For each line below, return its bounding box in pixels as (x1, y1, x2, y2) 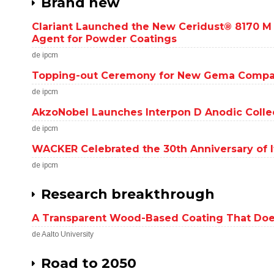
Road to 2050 (41, 255, 137, 272)
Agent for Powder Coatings (32, 33, 177, 45)
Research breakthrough (41, 186, 215, 202)
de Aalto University (32, 230, 94, 239)
